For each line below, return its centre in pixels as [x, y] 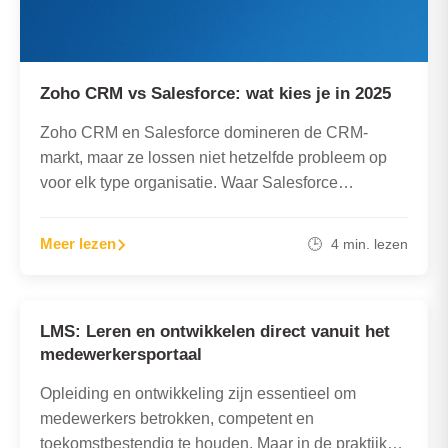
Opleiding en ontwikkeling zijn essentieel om [198, 393]
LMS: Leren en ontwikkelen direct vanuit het [215, 331]
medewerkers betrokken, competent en [177, 418]
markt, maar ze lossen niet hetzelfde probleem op [213, 157]
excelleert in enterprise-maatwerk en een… [192, 207]
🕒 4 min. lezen [358, 243]
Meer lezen [78, 243]
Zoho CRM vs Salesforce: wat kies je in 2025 [215, 93]
